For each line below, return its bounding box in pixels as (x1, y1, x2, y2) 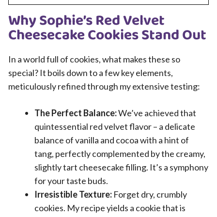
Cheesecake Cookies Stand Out (8, 24, 206, 47)
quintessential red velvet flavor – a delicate (34, 121, 195, 132)
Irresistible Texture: (34, 189, 112, 200)
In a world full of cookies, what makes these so (8, 54, 180, 64)
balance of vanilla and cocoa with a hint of (34, 135, 189, 145)
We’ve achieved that (117, 108, 196, 118)
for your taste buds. (34, 175, 108, 186)
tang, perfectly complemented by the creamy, (34, 148, 205, 159)
